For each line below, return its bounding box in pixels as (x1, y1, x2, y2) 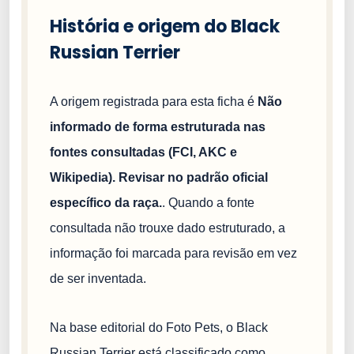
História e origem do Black (50, 14, 280, 40)
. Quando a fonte (162, 196, 254, 210)
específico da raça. (50, 196, 162, 210)
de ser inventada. (50, 272, 146, 286)
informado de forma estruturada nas (50, 120, 265, 134)
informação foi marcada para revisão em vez (50, 247, 297, 261)
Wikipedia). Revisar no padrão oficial (50, 171, 268, 185)
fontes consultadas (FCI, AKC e (50, 145, 237, 160)
